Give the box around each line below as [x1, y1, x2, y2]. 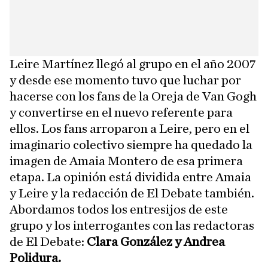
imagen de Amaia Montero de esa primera [10, 154, 243, 168]
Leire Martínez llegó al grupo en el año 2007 [10, 57, 256, 71]
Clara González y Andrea [87, 235, 225, 249]
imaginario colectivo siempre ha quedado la [10, 138, 252, 152]
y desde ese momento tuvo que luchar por [10, 74, 241, 87]
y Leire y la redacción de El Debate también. [10, 187, 254, 200]
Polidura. [10, 251, 61, 265]
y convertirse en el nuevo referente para [10, 106, 233, 120]
